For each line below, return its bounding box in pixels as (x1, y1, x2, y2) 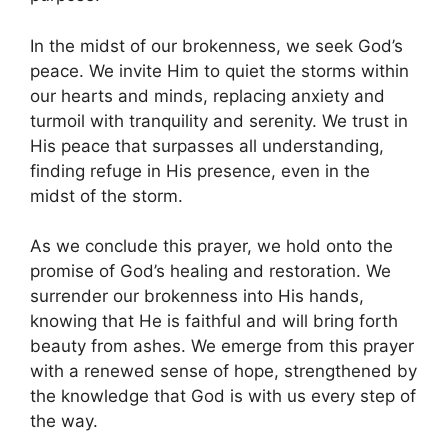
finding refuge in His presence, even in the (30, 160, 370, 181)
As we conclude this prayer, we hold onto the (30, 236, 393, 257)
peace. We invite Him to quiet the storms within (30, 60, 409, 81)
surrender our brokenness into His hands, (30, 286, 364, 307)
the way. (30, 411, 98, 432)
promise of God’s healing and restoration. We (30, 261, 391, 282)
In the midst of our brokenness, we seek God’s (30, 35, 403, 56)
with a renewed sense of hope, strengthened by (30, 361, 417, 382)
